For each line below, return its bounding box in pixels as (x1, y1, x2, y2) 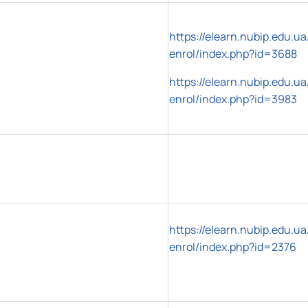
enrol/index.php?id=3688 (169, 45, 297, 61)
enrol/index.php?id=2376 (169, 239, 296, 254)
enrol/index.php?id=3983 (169, 91, 297, 107)
